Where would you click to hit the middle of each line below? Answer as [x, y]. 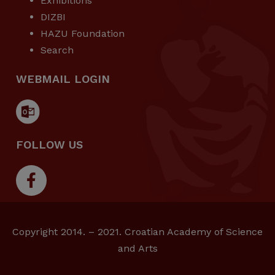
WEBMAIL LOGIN [63, 79]
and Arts [137, 248]
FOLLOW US [49, 144]
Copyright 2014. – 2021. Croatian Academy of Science [137, 231]
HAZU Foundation [83, 34]
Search [57, 50]
